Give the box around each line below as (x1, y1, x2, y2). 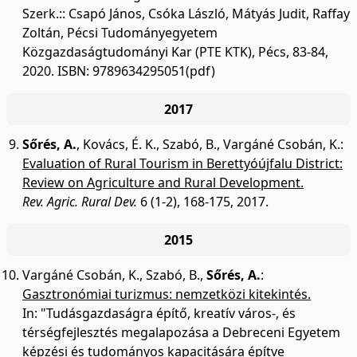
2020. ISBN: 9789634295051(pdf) (22, 62, 215, 80)
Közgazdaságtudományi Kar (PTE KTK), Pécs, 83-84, (22, 43, 328, 61)
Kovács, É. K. (83, 135, 156, 153)
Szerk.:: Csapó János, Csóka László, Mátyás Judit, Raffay (22, 5, 350, 22)
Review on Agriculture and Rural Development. (22, 174, 304, 191)
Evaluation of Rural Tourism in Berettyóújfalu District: (22, 155, 343, 172)
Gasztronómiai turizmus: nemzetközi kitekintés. (22, 285, 311, 303)
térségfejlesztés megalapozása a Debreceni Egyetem (22, 324, 340, 341)
